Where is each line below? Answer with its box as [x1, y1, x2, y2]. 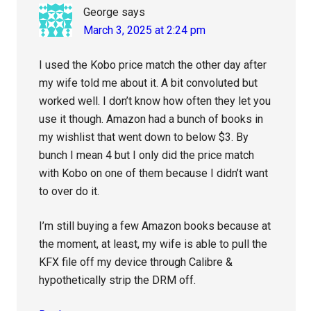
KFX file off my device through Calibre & [39, 255, 233, 269]
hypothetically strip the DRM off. [39, 274, 196, 287]
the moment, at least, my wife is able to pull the [39, 237, 268, 251]
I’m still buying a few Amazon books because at [39, 219, 271, 233]
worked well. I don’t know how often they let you [39, 94, 271, 108]
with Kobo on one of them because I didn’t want [39, 167, 269, 180]
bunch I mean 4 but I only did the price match [39, 149, 255, 162]
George [83, 6, 119, 19]
